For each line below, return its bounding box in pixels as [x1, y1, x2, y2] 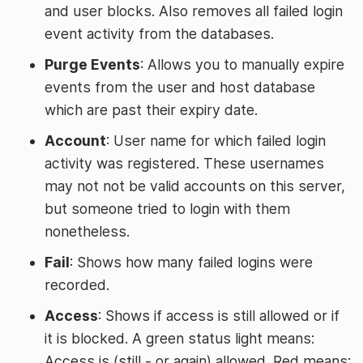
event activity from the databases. [45, 25, 274, 42]
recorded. [45, 276, 109, 293]
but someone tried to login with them [45, 200, 290, 217]
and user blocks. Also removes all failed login [45, 2, 343, 19]
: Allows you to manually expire [140, 56, 344, 73]
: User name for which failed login [106, 132, 326, 149]
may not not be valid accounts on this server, [45, 177, 345, 194]
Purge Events [45, 56, 140, 73]
